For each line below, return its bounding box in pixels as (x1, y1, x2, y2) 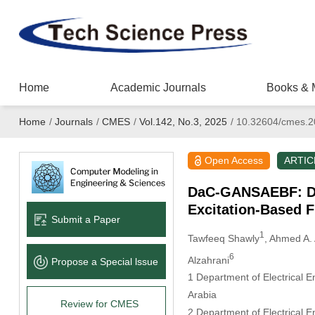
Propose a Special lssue (51, 255, 158, 267)
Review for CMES (60, 297, 139, 309)
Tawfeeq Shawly (187, 232, 259, 244)
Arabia (187, 289, 217, 301)
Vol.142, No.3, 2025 (139, 116, 227, 127)
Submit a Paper (51, 213, 120, 225)
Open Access (205, 155, 264, 166)
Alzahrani (187, 254, 229, 266)
